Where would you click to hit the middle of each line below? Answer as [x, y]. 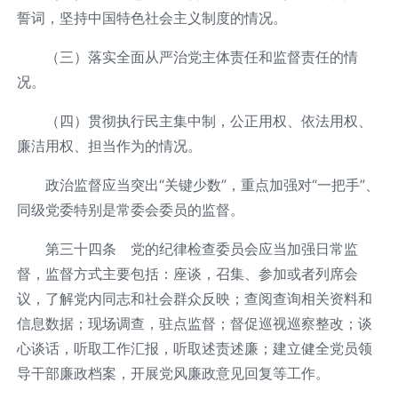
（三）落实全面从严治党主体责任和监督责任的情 [201, 56]
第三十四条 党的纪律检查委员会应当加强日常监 [201, 248]
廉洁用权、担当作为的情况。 [109, 145]
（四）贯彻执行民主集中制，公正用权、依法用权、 [208, 120]
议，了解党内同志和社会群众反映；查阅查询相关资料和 [194, 298]
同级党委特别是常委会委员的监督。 [130, 209]
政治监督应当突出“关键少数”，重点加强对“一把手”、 [212, 184]
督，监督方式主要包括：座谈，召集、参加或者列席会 [187, 273]
